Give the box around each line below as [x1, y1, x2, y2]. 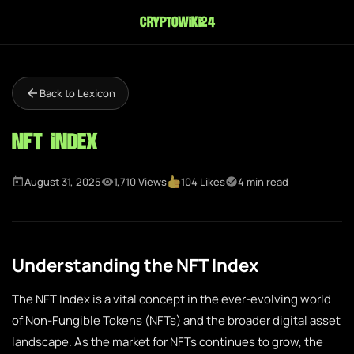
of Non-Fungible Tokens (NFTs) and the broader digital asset [12, 312, 341, 329]
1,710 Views [114, 175, 167, 189]
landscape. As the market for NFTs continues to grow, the [12, 333, 323, 350]
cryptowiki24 [140, 11, 214, 33]
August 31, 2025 [24, 175, 101, 189]
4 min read [238, 175, 289, 189]
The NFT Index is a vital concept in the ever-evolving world [12, 291, 331, 307]
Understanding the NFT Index [12, 253, 258, 277]
